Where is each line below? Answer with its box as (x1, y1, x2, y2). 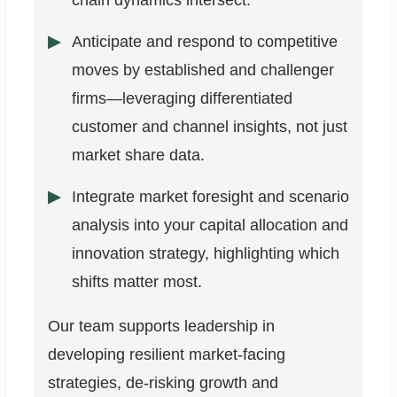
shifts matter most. (72, 273, 202, 292)
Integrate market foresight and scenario (72, 188, 349, 206)
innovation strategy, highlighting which (72, 245, 339, 263)
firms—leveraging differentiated (72, 90, 292, 108)
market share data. (72, 146, 205, 165)
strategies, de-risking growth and (48, 374, 278, 393)
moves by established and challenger (72, 61, 334, 80)
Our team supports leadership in (48, 317, 275, 336)
